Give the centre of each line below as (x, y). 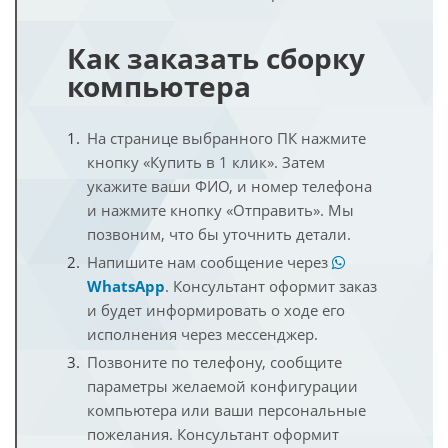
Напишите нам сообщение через (209, 262)
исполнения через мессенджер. (202, 334)
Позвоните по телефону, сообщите (214, 362)
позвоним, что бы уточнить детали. (219, 234)
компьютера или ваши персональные (226, 410)
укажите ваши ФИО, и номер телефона (229, 186)
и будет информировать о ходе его (216, 310)
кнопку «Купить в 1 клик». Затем (206, 162)
